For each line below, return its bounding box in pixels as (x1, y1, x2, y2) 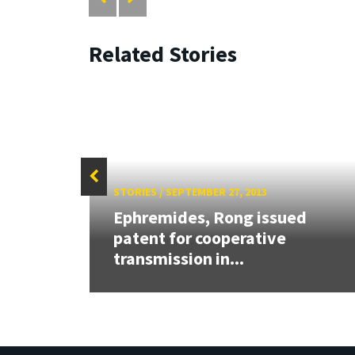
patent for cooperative (113, 226, 286, 249)
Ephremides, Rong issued (113, 205, 307, 228)
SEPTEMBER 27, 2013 (165, 185, 267, 200)
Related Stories (89, 39, 237, 68)
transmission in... (113, 246, 244, 269)
